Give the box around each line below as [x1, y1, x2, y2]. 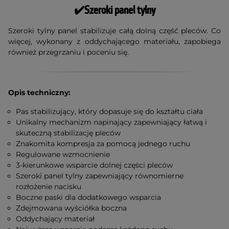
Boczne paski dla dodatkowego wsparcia [16, 192, 162, 202]
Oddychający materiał [16, 214, 95, 223]
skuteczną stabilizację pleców [16, 128, 121, 138]
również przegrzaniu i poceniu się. [8, 47, 129, 57]
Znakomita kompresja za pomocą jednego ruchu [16, 139, 191, 148]
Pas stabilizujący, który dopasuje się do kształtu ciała [16, 106, 203, 116]
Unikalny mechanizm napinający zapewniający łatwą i [16, 117, 208, 127]
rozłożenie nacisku [16, 181, 82, 191]
